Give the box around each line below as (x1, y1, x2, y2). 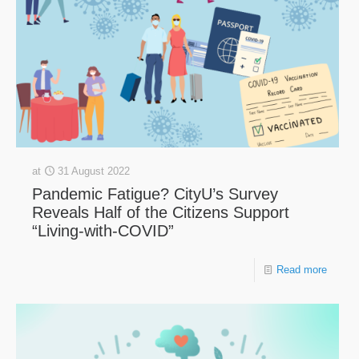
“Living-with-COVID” (32, 222, 174, 240)
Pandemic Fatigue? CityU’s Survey (32, 185, 278, 204)
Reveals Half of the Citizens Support (32, 204, 289, 222)
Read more (276, 264, 327, 276)
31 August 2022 (58, 165, 130, 178)
